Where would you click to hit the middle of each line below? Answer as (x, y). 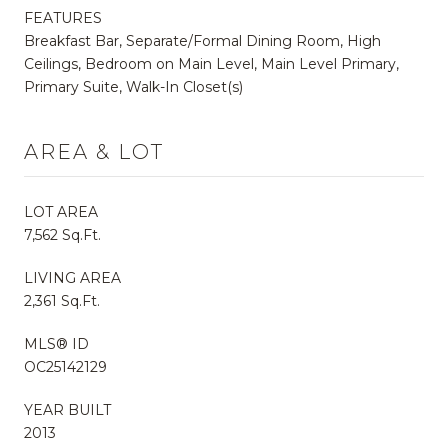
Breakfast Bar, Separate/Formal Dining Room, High (202, 40)
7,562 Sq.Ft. (62, 234)
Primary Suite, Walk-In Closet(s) (133, 86)
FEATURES (63, 17)
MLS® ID (56, 343)
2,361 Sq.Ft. (62, 300)
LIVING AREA (72, 277)
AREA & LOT (94, 151)
